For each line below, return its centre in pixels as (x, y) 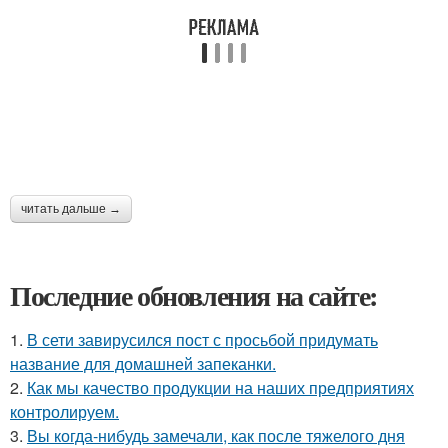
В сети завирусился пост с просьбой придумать (202, 340)
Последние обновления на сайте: (194, 296)
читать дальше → (71, 209)
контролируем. (64, 412)
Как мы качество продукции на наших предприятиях (220, 388)
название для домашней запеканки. (143, 364)
